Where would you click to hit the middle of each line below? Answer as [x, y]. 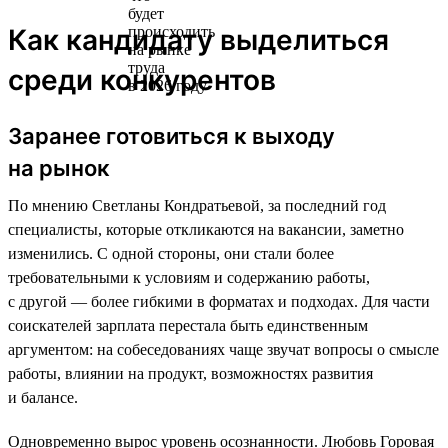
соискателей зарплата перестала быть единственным [188, 325]
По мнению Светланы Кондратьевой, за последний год [197, 205]
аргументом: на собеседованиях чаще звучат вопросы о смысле [223, 349]
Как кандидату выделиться [198, 39]
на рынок [59, 167]
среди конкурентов [142, 79]
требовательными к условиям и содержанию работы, [189, 277]
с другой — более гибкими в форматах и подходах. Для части [219, 301]
